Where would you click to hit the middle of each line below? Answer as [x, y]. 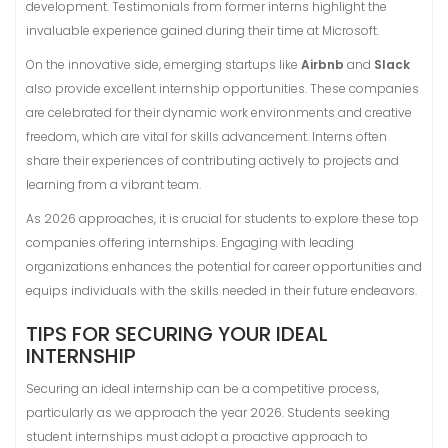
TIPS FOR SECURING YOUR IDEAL [177, 334]
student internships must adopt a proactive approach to [197, 436]
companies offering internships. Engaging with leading [190, 242]
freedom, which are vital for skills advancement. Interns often [206, 136]
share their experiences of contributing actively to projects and [212, 160]
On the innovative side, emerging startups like [163, 64]
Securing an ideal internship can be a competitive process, [202, 388]
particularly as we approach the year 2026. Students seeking [208, 412]
